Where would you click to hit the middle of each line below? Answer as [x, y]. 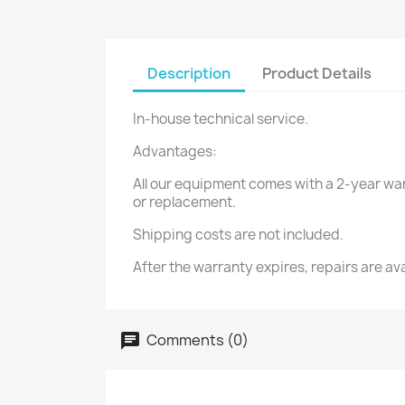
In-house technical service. [221, 119]
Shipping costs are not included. [238, 235]
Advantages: [175, 151]
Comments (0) [196, 339]
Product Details [317, 73]
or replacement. [184, 202]
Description [189, 73]
